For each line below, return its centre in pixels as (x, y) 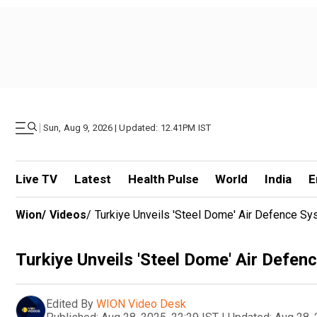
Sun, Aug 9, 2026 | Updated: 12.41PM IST (127, 128)
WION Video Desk (141, 304)
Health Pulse (163, 179)
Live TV (36, 179)
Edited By (70, 304)
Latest (92, 179)
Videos (68, 215)
